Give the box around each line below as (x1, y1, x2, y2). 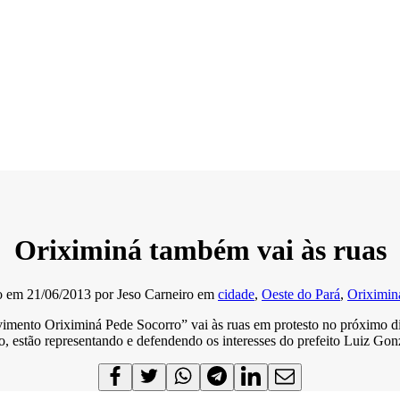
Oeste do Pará (262, 286, 340, 302)
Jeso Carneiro (117, 286, 194, 302)
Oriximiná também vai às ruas (13, 234, 387, 267)
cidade (218, 286, 254, 302)
